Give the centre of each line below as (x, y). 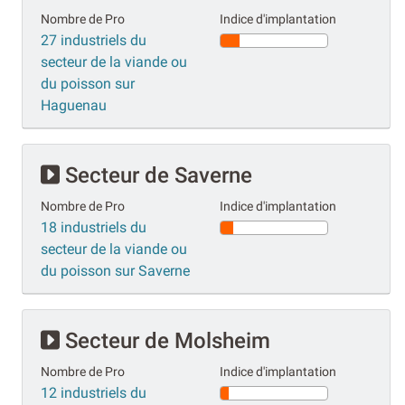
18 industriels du (94, 227)
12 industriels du (94, 392)
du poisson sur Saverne (115, 270)
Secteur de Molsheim (165, 340)
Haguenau (74, 105)
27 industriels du (94, 40)
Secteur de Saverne (156, 175)
